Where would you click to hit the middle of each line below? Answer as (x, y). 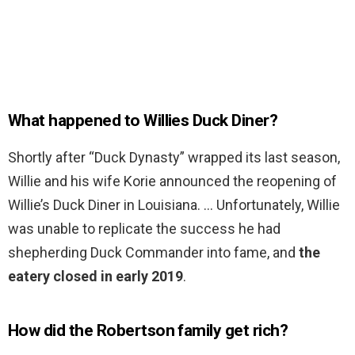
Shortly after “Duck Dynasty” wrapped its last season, (174, 158)
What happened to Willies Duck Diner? (143, 121)
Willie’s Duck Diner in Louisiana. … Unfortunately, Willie (174, 205)
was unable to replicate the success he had (144, 229)
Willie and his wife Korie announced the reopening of (172, 181)
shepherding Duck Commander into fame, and (153, 253)
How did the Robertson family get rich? (148, 331)
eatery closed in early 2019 (95, 277)
